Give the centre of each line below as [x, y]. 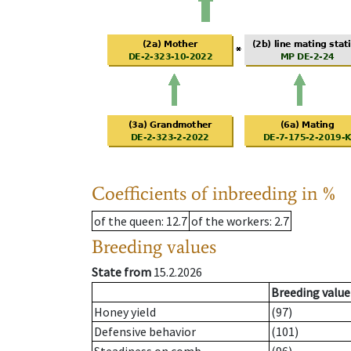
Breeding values [154, 247]
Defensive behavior [145, 332]
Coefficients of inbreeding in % [214, 194]
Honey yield [125, 312]
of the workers [230, 221]
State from [121, 272]
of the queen [128, 221]
